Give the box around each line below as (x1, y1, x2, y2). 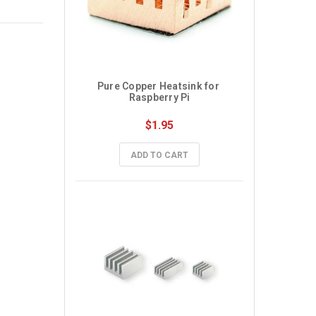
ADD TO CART (130, 150, 188, 160)
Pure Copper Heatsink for (97, 80, 219, 92)
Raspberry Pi (128, 92, 190, 103)
